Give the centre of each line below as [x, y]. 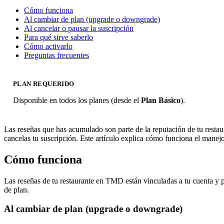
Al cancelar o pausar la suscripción [79, 28]
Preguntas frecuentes [56, 55]
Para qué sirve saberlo [58, 37]
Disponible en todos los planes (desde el [77, 100]
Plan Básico [161, 100]
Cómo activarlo [48, 46]
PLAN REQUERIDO [44, 83]
